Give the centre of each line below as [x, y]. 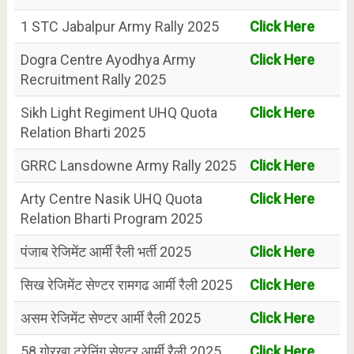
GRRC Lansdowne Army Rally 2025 [128, 166]
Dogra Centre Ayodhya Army [108, 60]
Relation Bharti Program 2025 [111, 219]
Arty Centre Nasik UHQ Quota [111, 199]
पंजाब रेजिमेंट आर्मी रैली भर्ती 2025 [105, 252]
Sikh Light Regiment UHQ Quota [119, 113]
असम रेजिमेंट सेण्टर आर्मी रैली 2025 [110, 318]
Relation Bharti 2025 [83, 133]
